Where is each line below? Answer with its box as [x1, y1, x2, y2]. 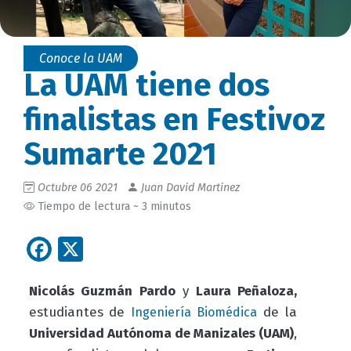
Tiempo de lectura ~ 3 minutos [34, 200, 191, 214]
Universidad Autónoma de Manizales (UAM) [28, 324, 295, 342]
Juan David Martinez [138, 181, 240, 195]
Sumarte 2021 [24, 136, 217, 174]
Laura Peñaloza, [195, 282, 298, 299]
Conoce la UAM [39, 51, 122, 67]
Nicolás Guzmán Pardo [28, 282, 183, 299]
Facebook [52, 232, 158, 262]
